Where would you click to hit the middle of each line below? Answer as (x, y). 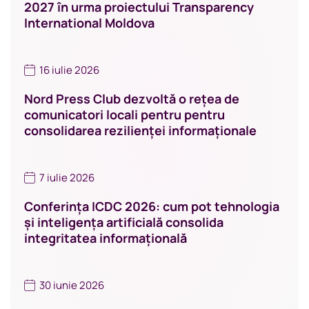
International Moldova (89, 23)
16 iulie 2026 (69, 70)
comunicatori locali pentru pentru (124, 115)
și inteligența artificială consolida (124, 222)
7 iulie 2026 (67, 178)
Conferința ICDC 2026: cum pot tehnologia (152, 207)
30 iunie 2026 (72, 286)
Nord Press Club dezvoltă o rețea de (132, 99)
